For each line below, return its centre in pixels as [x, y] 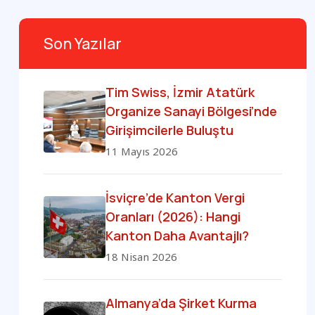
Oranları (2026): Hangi [173, 217]
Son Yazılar [83, 44]
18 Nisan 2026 [141, 257]
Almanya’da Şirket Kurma [181, 303]
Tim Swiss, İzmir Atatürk [180, 92]
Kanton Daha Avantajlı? [177, 236]
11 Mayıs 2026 [142, 152]
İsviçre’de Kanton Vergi [175, 198]
